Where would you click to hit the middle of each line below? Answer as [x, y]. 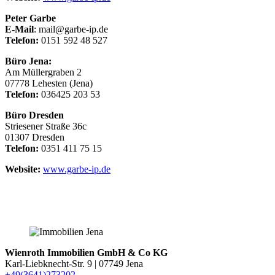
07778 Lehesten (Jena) [49, 83]
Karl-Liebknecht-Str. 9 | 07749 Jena [74, 264]
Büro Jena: [28, 61]
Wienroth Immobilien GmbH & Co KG [86, 253]
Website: [24, 169]
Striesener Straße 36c [46, 126]
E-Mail [19, 29]
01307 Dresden [35, 137]
